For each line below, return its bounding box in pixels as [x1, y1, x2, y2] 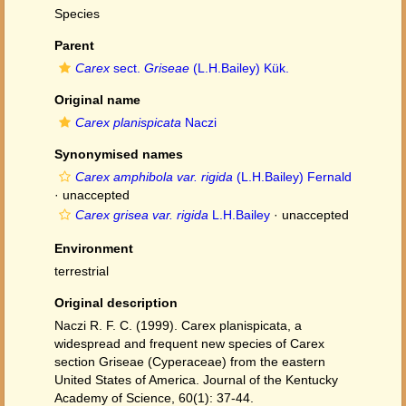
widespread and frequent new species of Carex [54, 336, 324, 351]
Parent [54, 38, 94, 53]
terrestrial [54, 264, 109, 278]
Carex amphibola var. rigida [75, 169, 233, 184]
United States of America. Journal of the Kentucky [54, 372, 338, 387]
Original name [54, 92, 140, 107]
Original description [54, 295, 178, 310]
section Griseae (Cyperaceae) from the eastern [54, 354, 325, 369]
